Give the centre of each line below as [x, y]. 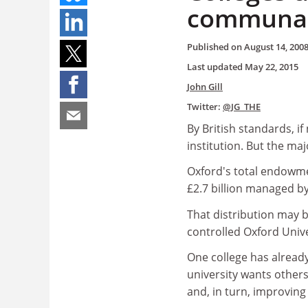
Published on [216, 46]
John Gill [205, 86]
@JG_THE [242, 106]
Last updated [216, 66]
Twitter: [205, 106]
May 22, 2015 [272, 66]
